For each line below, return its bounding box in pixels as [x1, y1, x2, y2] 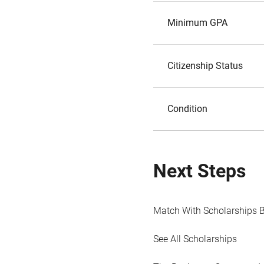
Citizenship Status [167, 60, 243, 71]
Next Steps [153, 160, 246, 182]
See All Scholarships [153, 233, 237, 245]
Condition [167, 103, 207, 114]
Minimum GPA [167, 17, 227, 28]
